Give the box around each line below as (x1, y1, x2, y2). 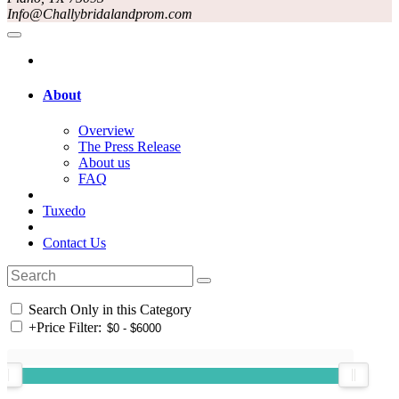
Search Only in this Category (25, 301, 191, 317)
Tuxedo (43, 202, 85, 218)
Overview (78, 122, 134, 138)
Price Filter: (37, 319, 102, 335)
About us (78, 154, 130, 170)
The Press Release (78, 138, 181, 154)
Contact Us (43, 234, 106, 250)
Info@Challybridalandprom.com (7, 6, 192, 22)
